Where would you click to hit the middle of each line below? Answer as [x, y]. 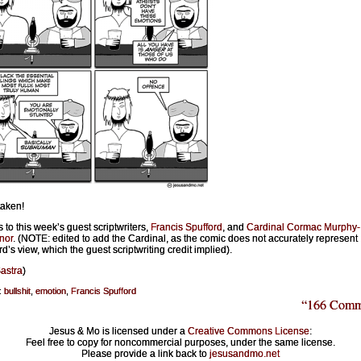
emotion [51, 290]
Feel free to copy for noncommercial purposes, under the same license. [180, 343]
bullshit [17, 290]
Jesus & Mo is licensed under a [118, 332]
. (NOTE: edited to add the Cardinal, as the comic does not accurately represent [185, 238]
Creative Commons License [249, 332]
